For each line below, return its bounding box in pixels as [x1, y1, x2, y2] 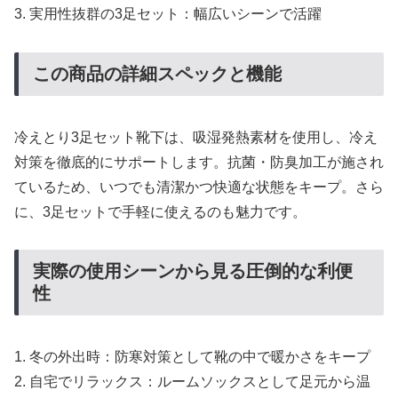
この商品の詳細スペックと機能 [33, 64, 282, 84]
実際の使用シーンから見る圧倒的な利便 [33, 261, 353, 282]
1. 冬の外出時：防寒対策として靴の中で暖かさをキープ [14, 348, 370, 364]
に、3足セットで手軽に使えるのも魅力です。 [14, 203, 306, 219]
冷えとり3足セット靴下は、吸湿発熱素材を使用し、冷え [14, 129, 378, 145]
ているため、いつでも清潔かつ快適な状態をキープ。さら [14, 179, 384, 195]
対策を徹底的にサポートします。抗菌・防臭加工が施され [14, 154, 384, 170]
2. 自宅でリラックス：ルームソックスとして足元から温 [14, 373, 370, 389]
